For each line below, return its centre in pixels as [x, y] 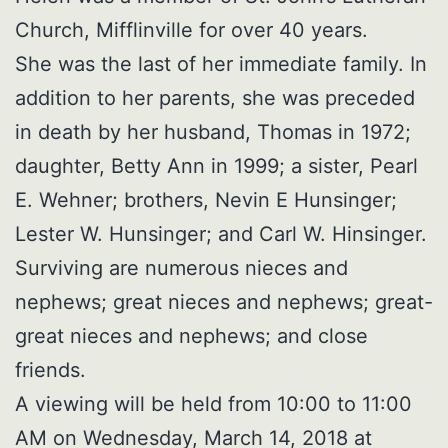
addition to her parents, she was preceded [215, 97]
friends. [50, 369]
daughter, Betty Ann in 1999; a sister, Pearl [216, 165]
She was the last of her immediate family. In [221, 63]
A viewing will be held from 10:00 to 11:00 [213, 403]
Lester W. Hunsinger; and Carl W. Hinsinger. [221, 233]
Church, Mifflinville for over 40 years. [191, 29]
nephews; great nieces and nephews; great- [224, 301]
